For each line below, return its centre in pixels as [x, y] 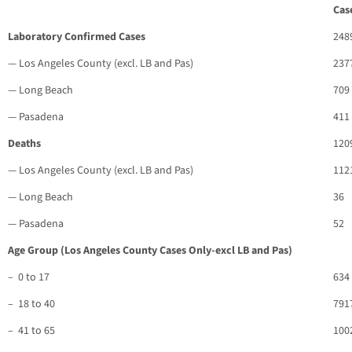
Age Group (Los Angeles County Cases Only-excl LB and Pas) [150, 251]
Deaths [24, 144]
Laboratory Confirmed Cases [77, 37]
